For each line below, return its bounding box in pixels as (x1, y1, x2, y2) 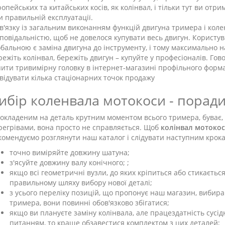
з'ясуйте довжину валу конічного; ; (10, 158, 129, 167)
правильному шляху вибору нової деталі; (10, 178, 152, 187)
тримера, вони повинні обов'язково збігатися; (10, 198, 169, 207)
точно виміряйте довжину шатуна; (10, 148, 130, 157)
